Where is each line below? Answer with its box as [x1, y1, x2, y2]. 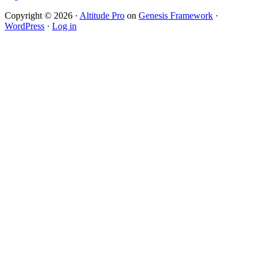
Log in [52, 21, 77, 32]
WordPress [5, 21, 44, 32]
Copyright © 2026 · [5, 11, 80, 21]
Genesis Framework [139, 11, 213, 21]
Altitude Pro [80, 11, 125, 21]
